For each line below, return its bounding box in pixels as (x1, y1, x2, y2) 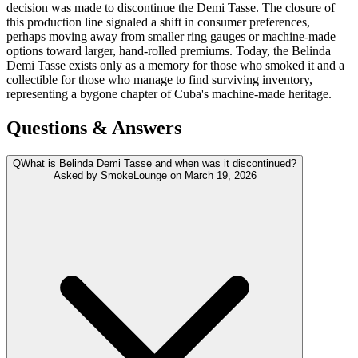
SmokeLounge (100, 169, 167, 181)
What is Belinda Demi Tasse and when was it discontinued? (21, 157, 296, 169)
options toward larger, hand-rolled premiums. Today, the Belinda (6, 44, 331, 58)
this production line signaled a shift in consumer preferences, (6, 15, 310, 30)
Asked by (53, 169, 101, 181)
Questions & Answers (6, 117, 181, 139)
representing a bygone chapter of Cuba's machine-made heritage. (6, 87, 332, 101)
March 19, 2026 (184, 169, 257, 181)
